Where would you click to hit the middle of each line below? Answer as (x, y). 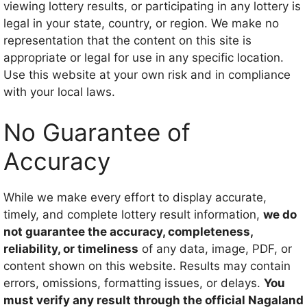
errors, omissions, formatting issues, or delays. (134, 283)
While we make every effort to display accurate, (135, 197)
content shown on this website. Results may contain (147, 266)
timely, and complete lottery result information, (133, 214)
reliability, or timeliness (71, 249)
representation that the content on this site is (127, 40)
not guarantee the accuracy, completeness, (128, 232)
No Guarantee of (97, 132)
